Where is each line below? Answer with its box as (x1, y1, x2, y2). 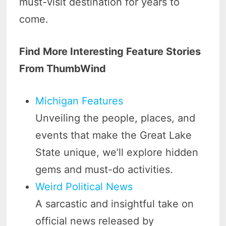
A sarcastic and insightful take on (35, 198, 194, 210)
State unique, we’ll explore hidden (35, 146, 199, 159)
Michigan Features (35, 95, 124, 107)
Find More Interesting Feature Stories (19, 45, 201, 58)
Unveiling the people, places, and (35, 112, 196, 125)
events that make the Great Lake (35, 129, 192, 142)
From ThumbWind (19, 63, 106, 75)
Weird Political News (35, 181, 133, 193)
